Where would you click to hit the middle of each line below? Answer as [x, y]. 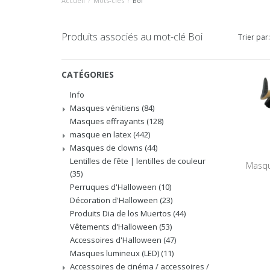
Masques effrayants [108, 121]
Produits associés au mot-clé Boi [132, 37]
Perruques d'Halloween [114, 187]
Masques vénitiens [106, 108]
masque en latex [102, 134]
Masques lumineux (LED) [115, 253]
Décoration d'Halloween [115, 200]
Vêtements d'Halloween [115, 227]
